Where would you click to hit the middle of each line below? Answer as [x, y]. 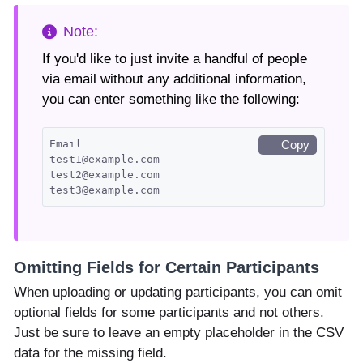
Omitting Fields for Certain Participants [167, 268]
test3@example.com [105, 190]
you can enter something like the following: [171, 100]
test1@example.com [105, 160]
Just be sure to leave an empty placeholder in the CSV [179, 333]
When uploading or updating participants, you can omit [178, 293]
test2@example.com [105, 175]
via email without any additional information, [174, 79]
